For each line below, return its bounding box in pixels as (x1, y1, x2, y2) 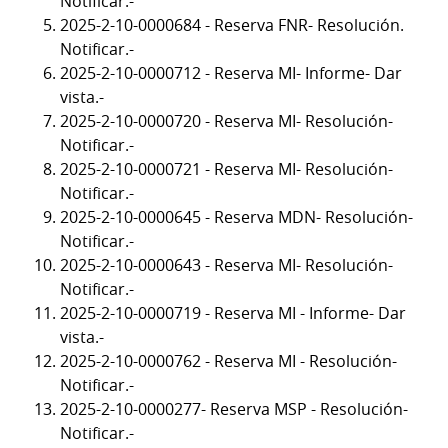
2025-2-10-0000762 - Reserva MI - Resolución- (60, 350, 397, 373)
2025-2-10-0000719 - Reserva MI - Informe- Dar (60, 302, 406, 325)
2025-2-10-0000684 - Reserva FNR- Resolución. (60, 14, 404, 37)
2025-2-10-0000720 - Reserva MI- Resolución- (60, 110, 393, 133)
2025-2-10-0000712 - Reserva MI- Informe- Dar (60, 62, 402, 85)
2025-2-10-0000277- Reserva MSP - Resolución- (60, 398, 408, 421)
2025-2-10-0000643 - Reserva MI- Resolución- (60, 254, 393, 277)
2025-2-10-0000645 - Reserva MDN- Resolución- (60, 206, 413, 229)
